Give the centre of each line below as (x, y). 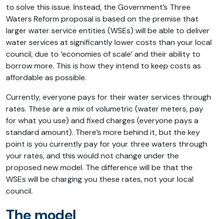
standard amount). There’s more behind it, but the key (103, 132)
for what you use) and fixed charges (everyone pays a (102, 121)
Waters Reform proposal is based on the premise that (102, 19)
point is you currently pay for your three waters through (107, 144)
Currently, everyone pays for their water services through (109, 97)
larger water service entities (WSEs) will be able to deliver (108, 31)
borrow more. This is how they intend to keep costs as (103, 66)
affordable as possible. (46, 78)
